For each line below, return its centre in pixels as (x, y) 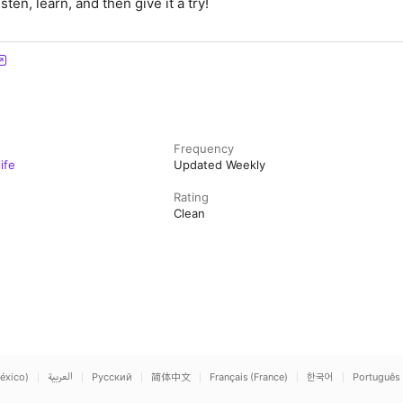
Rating (192, 197)
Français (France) (249, 377)
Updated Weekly (220, 165)
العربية (60, 377)
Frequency (204, 148)
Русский (112, 377)
